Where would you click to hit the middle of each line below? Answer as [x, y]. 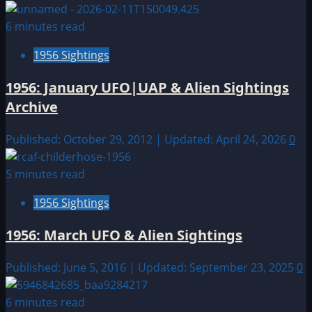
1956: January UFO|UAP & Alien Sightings [147, 87]
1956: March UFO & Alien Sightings [124, 235]
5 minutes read [45, 174]
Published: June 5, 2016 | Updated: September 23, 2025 [151, 267]
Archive [32, 107]
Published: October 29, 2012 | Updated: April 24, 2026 [147, 139]
